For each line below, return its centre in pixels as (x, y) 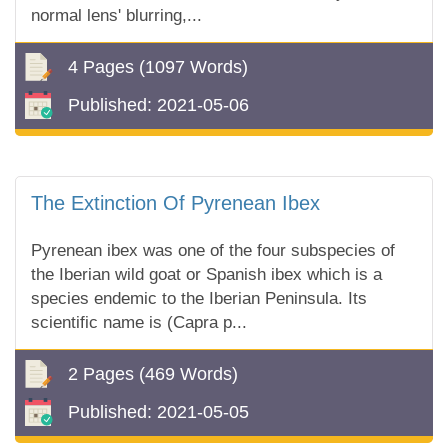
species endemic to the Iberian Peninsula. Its (199, 298)
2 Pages (103, 373)
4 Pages (103, 66)
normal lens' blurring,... (116, 15)
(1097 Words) (193, 66)
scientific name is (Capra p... (139, 322)
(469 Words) (188, 373)
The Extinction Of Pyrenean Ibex (175, 203)
